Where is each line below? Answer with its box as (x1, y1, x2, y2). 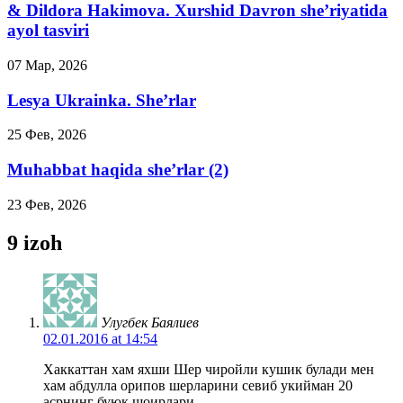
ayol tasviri (7, 21, 89, 40)
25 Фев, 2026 (7, 127, 86, 143)
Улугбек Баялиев (101, 314, 199, 330)
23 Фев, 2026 (7, 196, 86, 212)
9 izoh (7, 230, 62, 255)
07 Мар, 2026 (7, 57, 87, 73)
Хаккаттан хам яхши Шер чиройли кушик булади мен (43, 361, 374, 377)
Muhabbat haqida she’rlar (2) (7, 160, 228, 180)
